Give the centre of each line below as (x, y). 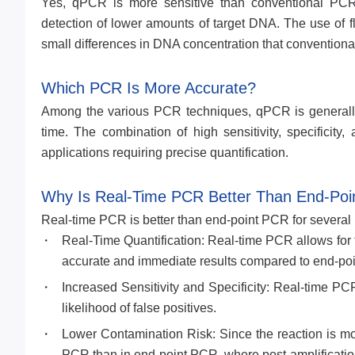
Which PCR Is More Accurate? (149, 88)
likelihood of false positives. (139, 308)
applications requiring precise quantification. (165, 153)
